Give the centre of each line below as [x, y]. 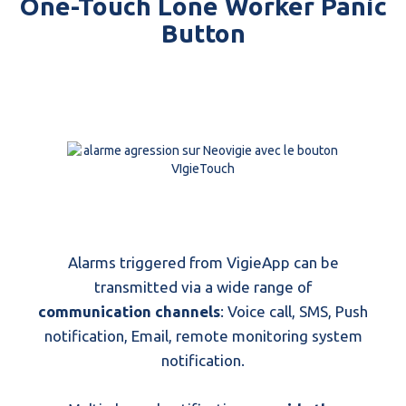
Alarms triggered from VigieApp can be [203, 262]
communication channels [129, 311]
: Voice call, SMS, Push [294, 311]
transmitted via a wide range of [203, 287]
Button [203, 33]
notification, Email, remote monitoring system [203, 336]
